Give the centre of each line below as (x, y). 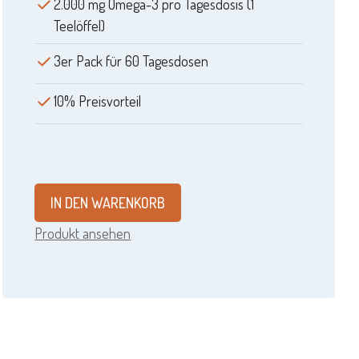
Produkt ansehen (83, 234)
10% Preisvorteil (98, 101)
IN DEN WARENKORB (108, 203)
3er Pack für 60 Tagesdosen (131, 61)
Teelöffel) (80, 26)
